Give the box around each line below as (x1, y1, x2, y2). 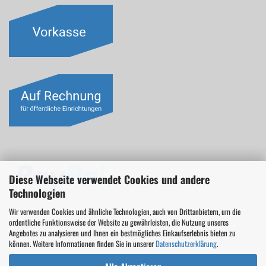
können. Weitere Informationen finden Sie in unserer (9, 237, 156, 249)
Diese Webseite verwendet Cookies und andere (9, 172, 210, 187)
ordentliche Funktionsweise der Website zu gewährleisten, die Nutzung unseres (9, 216, 229, 228)
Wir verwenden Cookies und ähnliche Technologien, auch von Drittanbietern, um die (9, 205, 240, 217)
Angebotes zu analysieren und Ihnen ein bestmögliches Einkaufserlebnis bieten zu (9, 227, 236, 239)
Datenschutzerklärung (156, 237, 217, 249)
